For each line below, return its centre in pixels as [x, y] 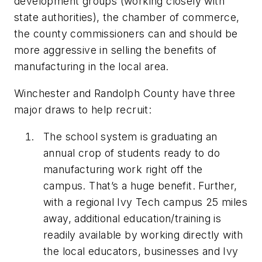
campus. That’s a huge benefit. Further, [140, 185]
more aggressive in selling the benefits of [116, 50]
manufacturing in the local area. [92, 67]
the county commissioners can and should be [126, 34]
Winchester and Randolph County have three [125, 93]
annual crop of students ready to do [132, 153]
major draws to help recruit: [83, 109]
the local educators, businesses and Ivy [141, 251]
